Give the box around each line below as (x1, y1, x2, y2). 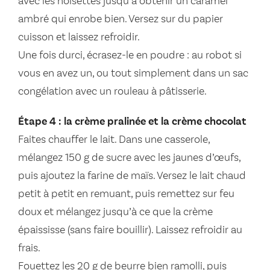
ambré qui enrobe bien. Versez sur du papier (18, 14, 223, 25)
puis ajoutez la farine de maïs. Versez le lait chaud (18, 171, 246, 182)
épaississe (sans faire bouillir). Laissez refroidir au (18, 225, 242, 236)
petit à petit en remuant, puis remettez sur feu (18, 189, 234, 200)
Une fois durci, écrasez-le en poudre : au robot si (18, 50, 242, 61)
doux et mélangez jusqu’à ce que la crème (18, 207, 213, 218)
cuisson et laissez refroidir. (18, 32, 140, 43)
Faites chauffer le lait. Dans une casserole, (18, 134, 210, 146)
